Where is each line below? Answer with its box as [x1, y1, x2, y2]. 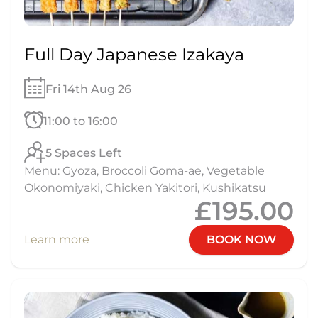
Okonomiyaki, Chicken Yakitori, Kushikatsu [24, 180, 266, 194]
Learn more [24, 232, 89, 246]
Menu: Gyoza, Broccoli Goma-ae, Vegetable [24, 163, 265, 177]
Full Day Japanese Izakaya [24, 44, 244, 65]
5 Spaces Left [45, 146, 123, 160]
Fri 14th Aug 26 [45, 82, 131, 96]
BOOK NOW [207, 232, 276, 246]
